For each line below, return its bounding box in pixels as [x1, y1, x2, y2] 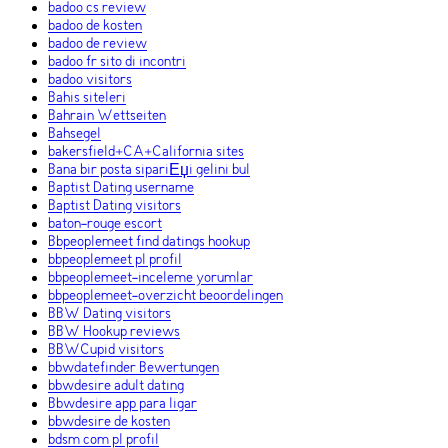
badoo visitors [48, 72, 132, 89]
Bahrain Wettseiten [48, 108, 166, 125]
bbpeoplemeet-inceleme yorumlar [48, 270, 253, 287]
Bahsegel [48, 126, 101, 143]
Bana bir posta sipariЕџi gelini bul [48, 162, 250, 179]
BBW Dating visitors [48, 306, 171, 323]
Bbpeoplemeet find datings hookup [48, 234, 250, 251]
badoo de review [48, 36, 147, 53]
